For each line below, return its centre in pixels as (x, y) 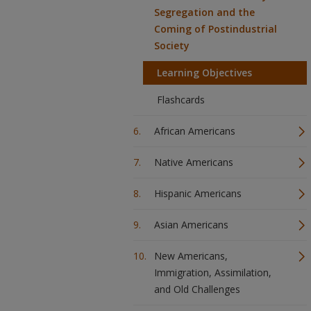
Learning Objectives (204, 73)
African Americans (195, 131)
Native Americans (194, 162)
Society (172, 45)
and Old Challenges (197, 289)
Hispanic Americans (198, 193)
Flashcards (181, 100)
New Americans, (191, 256)
